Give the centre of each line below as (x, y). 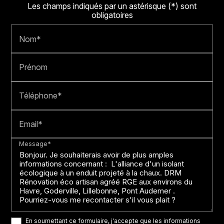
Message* (35, 144)
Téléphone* (41, 96)
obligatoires (112, 15)
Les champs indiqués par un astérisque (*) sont (112, 6)
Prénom (33, 67)
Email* (31, 124)
